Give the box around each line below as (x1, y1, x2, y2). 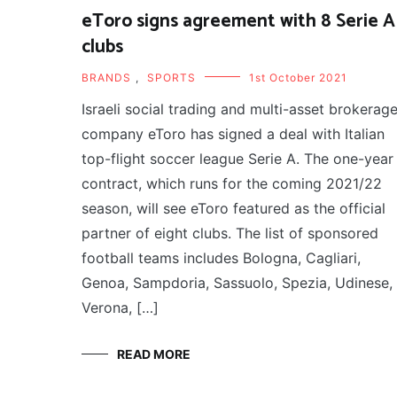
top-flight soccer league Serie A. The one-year (82, 149, 393, 167)
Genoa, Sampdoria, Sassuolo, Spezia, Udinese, (82, 273, 393, 292)
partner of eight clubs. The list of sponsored (82, 223, 378, 242)
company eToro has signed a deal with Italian (82, 124, 385, 143)
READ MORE (117, 346, 191, 362)
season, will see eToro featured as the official (82, 198, 385, 217)
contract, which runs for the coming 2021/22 (82, 174, 382, 192)
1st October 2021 (249, 70, 347, 84)
